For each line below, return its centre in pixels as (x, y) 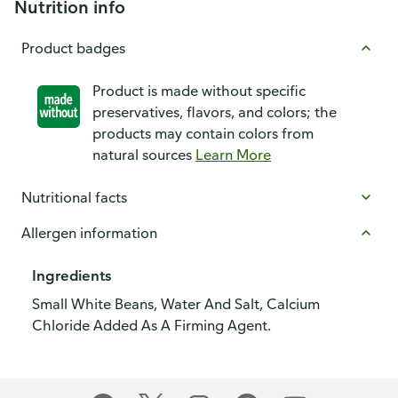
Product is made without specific (199, 91)
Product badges (73, 48)
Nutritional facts (74, 197)
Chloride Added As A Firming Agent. (151, 325)
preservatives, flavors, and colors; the (215, 112)
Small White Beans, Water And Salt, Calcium (176, 304)
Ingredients (72, 275)
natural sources (144, 155)
